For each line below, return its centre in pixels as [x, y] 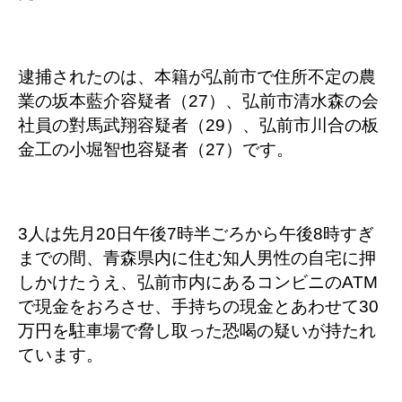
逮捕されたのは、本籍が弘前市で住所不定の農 [197, 77]
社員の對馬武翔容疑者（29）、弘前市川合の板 [198, 125]
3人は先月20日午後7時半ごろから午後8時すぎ [196, 234]
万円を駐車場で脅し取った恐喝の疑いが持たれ [197, 331]
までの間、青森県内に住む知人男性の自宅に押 [197, 258]
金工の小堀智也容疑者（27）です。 [156, 149]
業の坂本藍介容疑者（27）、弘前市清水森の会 [198, 101]
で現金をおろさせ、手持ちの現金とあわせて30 [198, 306]
